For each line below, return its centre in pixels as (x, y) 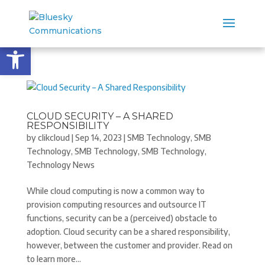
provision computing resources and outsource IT (116, 204)
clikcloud (54, 138)
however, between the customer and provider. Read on (129, 245)
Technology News (60, 165)
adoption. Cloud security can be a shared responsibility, (128, 232)
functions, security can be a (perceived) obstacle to (122, 218)
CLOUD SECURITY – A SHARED (100, 116)
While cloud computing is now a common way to (115, 191)
